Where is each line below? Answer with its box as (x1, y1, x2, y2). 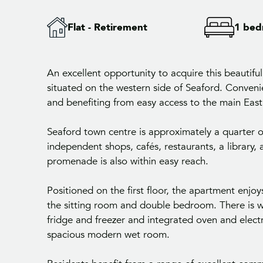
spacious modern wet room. (47, 228, 170, 242)
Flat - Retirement (68, 21, 147, 35)
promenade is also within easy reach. (47, 154, 208, 168)
